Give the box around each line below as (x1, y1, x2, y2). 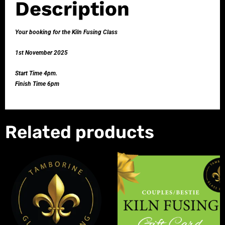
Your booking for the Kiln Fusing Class (15, 29, 118, 36)
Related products (5, 122, 154, 143)
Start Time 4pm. (15, 70, 57, 77)
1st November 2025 (15, 49, 68, 57)
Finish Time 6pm (15, 80, 59, 88)
